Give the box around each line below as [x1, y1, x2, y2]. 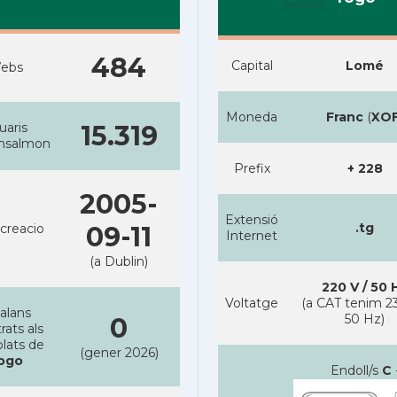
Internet [226, 228, 277, 244]
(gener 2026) [79, 345, 159, 361]
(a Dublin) [90, 253, 148, 269]
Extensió [225, 212, 278, 228]
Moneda [226, 109, 277, 125]
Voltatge [225, 295, 278, 311]
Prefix [233, 160, 270, 176]
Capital [230, 58, 273, 74]
